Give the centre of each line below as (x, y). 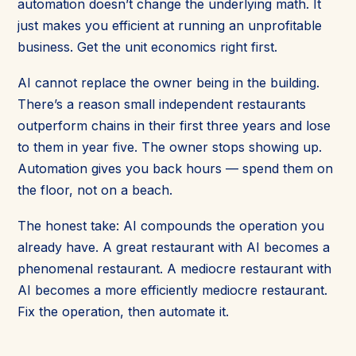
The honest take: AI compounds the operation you (171, 225)
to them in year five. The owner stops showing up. (170, 147)
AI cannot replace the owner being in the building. (168, 82)
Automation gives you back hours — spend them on (175, 168)
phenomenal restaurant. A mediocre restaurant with (174, 268)
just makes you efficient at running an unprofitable (170, 25)
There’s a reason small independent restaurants (162, 104)
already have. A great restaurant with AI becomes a (174, 247)
